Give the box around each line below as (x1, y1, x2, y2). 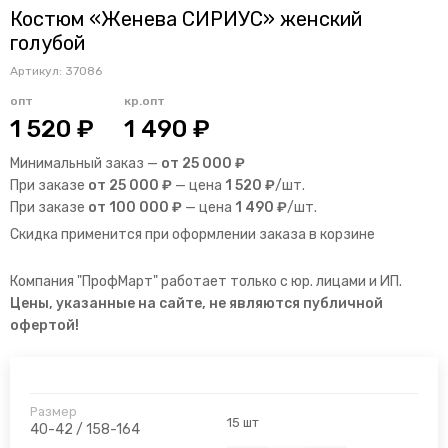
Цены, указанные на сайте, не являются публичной (10, 295, 383, 313)
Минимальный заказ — (10, 155, 161, 173)
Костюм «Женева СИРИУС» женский (10, 7, 362, 32)
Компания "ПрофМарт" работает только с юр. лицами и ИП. (10, 273, 402, 291)
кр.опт (124, 94, 165, 109)
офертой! (10, 317, 79, 335)
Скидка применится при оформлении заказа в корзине (10, 226, 375, 244)
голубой (10, 31, 85, 56)
